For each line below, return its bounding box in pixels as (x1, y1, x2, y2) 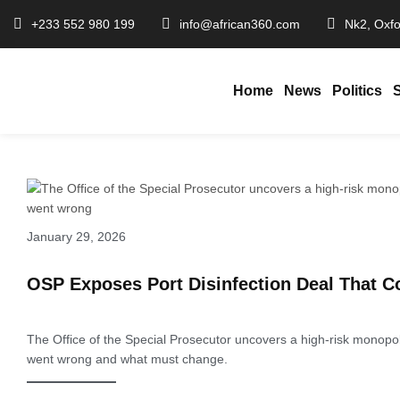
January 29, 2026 (27, 229, 126, 244)
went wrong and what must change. (27, 352, 228, 366)
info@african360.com (179, 16, 300, 31)
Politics (331, 83, 382, 98)
